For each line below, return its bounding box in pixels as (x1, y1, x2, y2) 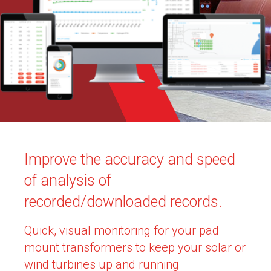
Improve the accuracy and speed (24, 150, 235, 168)
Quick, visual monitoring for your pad (24, 223, 219, 238)
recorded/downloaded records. (24, 192, 222, 211)
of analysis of (24, 171, 111, 189)
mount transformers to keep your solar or (24, 240, 246, 255)
